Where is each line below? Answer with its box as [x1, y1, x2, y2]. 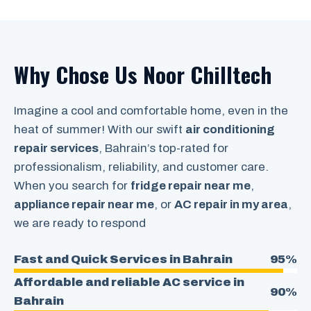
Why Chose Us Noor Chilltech [14, 58, 271, 90]
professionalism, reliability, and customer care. [14, 160, 269, 174]
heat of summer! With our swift [14, 122, 185, 136]
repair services [14, 141, 99, 155]
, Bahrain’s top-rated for [99, 141, 228, 155]
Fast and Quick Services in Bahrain [14, 253, 233, 267]
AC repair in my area [174, 197, 288, 211]
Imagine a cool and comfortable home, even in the [14, 103, 288, 117]
